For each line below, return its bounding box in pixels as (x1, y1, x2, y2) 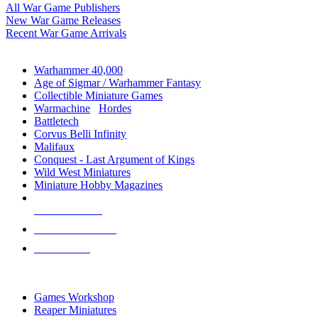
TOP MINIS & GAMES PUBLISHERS (6, 268, 150, 278)
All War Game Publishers (6, 1, 120, 13)
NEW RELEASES (34, 206, 102, 216)
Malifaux (34, 141, 75, 153)
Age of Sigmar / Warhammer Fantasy (34, 77, 201, 89)
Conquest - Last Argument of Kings (34, 153, 194, 165)
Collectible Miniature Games (34, 89, 163, 102)
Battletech (34, 115, 79, 127)
